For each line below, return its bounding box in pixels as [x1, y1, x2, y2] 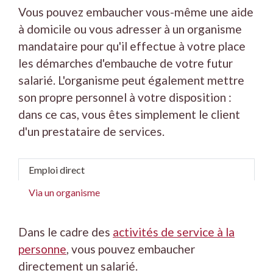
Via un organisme [29, 186, 100, 198]
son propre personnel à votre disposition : [18, 90, 232, 104]
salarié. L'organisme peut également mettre [18, 73, 244, 87]
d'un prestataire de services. [18, 124, 165, 138]
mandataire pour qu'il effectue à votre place [18, 38, 246, 53]
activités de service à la [113, 225, 235, 239]
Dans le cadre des [18, 225, 113, 239]
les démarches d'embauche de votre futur [18, 55, 233, 70]
